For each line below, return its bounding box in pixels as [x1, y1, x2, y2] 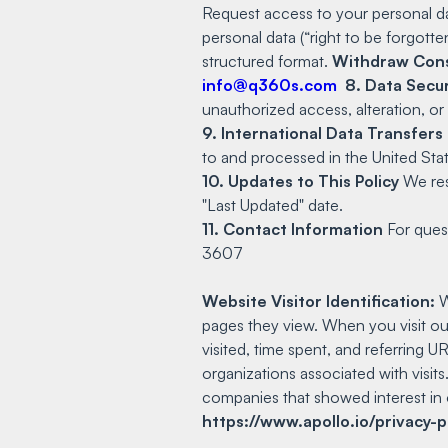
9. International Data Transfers [202, 122, 443, 143]
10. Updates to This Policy [202, 170, 399, 191]
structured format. [202, 50, 332, 71]
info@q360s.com [202, 74, 337, 95]
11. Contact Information [202, 218, 383, 239]
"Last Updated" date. [202, 194, 343, 215]
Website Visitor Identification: [202, 290, 439, 311]
